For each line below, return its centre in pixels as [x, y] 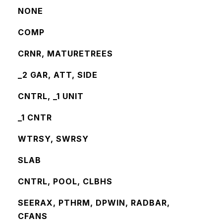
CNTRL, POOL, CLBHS [65, 181]
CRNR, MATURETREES [65, 54]
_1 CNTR [35, 117]
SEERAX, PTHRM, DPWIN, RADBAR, [94, 203]
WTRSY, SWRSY [53, 139]
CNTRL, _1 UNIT [51, 96]
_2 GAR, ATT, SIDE [57, 75]
